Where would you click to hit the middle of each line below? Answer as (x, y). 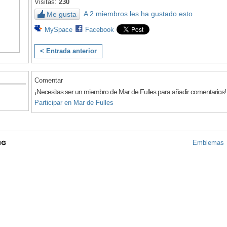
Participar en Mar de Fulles (74, 103)
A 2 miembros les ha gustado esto (138, 13)
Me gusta (62, 14)
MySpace (59, 29)
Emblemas (208, 143)
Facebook (100, 29)
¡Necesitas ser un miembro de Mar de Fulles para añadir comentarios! (130, 92)
